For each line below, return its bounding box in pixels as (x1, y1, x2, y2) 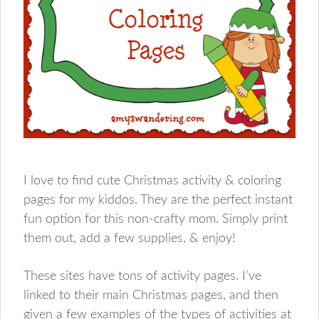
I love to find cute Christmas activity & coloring (23, 174, 282, 187)
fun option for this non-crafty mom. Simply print (23, 212, 288, 226)
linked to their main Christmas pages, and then (23, 288, 279, 302)
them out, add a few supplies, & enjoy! (23, 231, 236, 245)
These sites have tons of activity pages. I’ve (23, 269, 262, 283)
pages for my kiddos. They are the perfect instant (23, 193, 293, 206)
